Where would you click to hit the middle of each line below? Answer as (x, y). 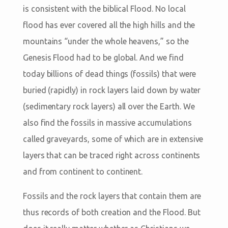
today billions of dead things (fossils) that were (109, 74)
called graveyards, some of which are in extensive (113, 139)
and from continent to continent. (83, 171)
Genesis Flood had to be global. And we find (103, 57)
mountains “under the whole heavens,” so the (106, 41)
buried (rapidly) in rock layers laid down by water (112, 90)
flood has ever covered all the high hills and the (109, 25)
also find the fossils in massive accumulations (107, 122)
